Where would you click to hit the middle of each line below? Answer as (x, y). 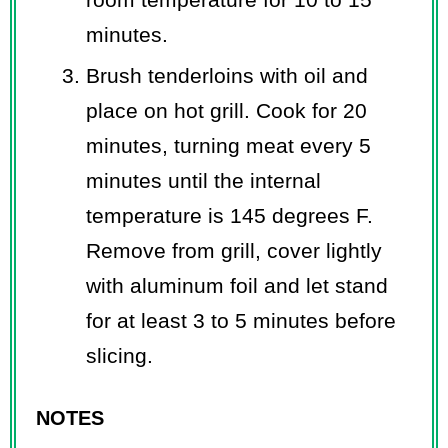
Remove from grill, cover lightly (234, 250)
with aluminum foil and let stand (237, 285)
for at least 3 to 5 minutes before (241, 320)
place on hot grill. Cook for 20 (226, 110)
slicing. (119, 355)
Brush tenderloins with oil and (227, 75)
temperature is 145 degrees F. (229, 215)
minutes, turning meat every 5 (228, 145)
